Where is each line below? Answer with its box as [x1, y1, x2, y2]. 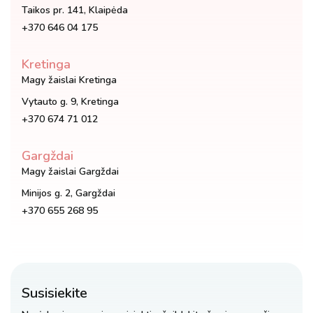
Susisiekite [22, 283, 87, 303]
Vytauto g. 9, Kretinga [22, 94, 119, 108]
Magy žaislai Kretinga [22, 73, 117, 87]
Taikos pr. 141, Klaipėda [22, 3, 128, 17]
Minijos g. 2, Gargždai [22, 186, 115, 200]
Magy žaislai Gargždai [22, 164, 119, 178]
